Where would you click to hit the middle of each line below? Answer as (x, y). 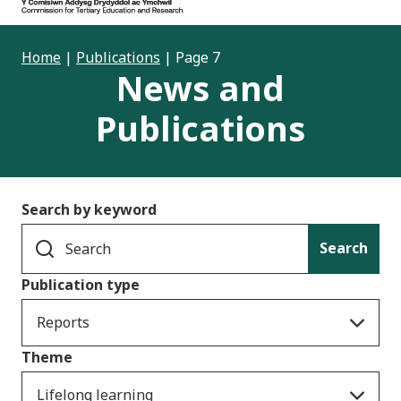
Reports (63, 323)
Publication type (81, 285)
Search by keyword (89, 210)
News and (200, 88)
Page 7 (198, 58)
